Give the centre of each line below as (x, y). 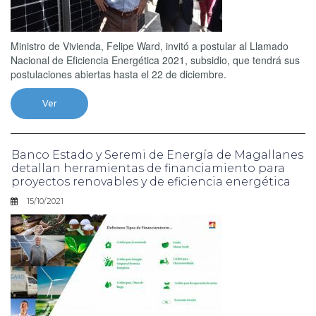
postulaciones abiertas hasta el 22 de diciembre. (119, 74)
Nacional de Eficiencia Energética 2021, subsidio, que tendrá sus (155, 60)
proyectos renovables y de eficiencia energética (151, 181)
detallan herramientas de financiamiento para (148, 168)
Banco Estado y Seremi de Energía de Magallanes (157, 154)
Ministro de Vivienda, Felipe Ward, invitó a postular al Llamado (150, 45)
